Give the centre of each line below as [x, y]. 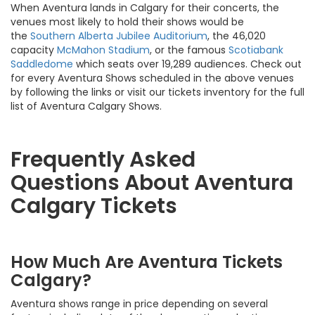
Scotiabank [256, 50]
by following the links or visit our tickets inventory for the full [157, 92]
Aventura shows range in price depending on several [139, 303]
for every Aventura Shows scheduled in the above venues [152, 78]
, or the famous [189, 50]
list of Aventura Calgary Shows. [86, 106]
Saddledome [42, 64]
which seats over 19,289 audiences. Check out [187, 64]
